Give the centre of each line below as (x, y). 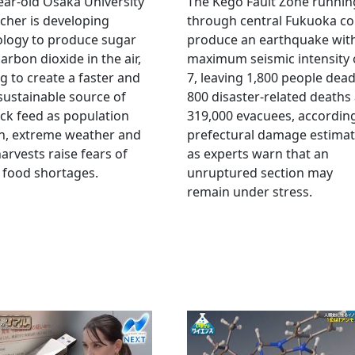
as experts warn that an (258, 154)
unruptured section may (260, 173)
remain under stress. (250, 192)
